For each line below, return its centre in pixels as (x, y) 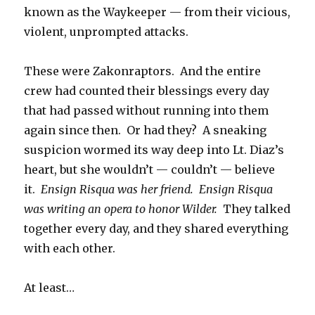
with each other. (70, 249)
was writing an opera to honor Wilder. (121, 209)
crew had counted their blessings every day (147, 91)
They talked (254, 209)
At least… (50, 288)
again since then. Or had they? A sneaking (146, 130)
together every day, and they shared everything (156, 229)
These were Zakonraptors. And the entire (143, 71)
